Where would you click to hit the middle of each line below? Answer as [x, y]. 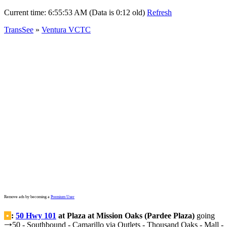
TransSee [19, 30]
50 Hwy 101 [36, 216]
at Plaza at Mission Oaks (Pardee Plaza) [125, 216]
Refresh [159, 12]
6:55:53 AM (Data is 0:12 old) [97, 12]
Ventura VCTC [66, 30]
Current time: [26, 12]
